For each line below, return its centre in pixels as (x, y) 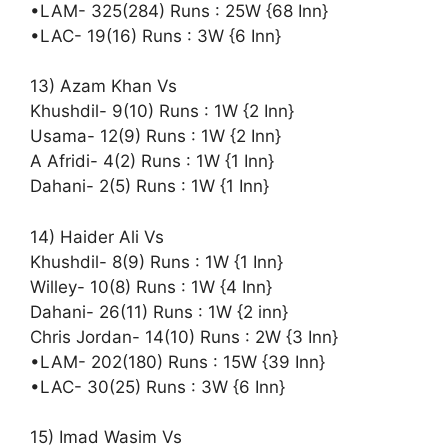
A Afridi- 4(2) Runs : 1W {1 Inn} (152, 161)
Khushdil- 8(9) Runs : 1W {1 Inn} (156, 261)
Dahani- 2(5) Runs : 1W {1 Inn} (149, 186)
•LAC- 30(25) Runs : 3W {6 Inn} (157, 386)
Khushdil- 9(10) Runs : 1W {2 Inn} (162, 111)
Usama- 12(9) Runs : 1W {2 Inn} (155, 136)
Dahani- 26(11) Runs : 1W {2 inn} (159, 311)
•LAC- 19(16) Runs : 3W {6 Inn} (155, 35)
